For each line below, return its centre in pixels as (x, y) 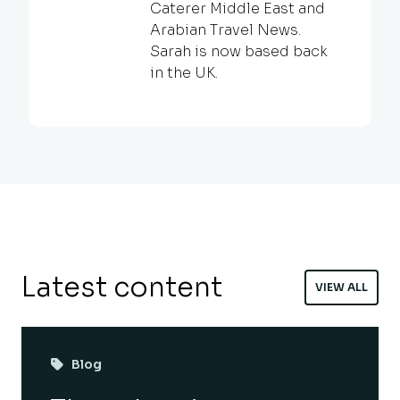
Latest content (122, 287)
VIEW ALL (342, 287)
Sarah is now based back (239, 51)
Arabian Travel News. (225, 29)
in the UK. (184, 72)
